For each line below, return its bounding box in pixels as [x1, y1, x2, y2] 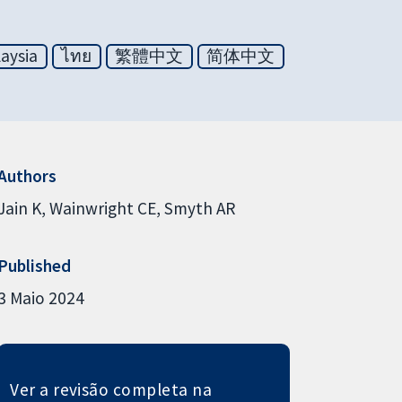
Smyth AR [163, 197, 235, 219]
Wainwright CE [48, 197, 156, 219]
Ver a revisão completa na [10, 378, 213, 400]
